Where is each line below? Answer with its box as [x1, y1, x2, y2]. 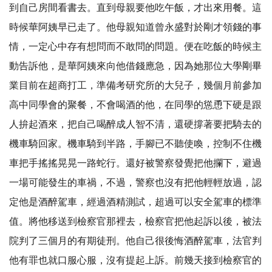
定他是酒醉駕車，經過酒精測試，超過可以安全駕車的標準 [9, 197, 262, 208]
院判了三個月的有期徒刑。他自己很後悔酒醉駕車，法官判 [9, 236, 262, 246]
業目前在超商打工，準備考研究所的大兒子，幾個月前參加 [9, 80, 262, 91]
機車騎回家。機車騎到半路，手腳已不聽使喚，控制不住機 [9, 138, 262, 149]
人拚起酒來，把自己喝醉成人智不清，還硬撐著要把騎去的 [9, 119, 262, 130]
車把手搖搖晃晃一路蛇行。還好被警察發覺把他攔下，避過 [9, 158, 262, 169]
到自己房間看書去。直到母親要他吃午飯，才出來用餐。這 [9, 2, 262, 13]
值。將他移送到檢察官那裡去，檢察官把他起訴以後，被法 [9, 216, 262, 227]
